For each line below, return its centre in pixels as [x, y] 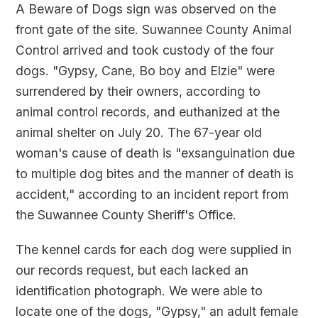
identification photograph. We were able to [139, 291]
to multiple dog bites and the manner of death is [155, 174]
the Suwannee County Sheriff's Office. [126, 215]
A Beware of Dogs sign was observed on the [146, 9]
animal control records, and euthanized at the [148, 112]
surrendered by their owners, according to [138, 92]
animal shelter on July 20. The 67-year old [139, 133]
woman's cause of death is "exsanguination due [155, 153]
